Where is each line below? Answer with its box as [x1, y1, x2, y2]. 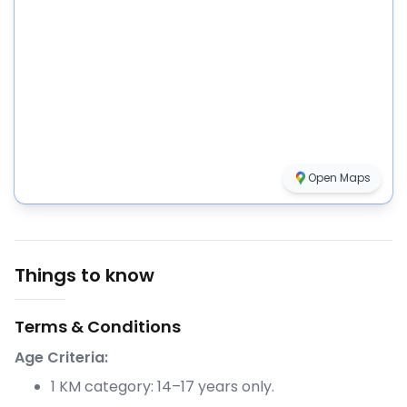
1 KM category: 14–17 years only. [51, 376, 274, 398]
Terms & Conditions [15, 315, 181, 339]
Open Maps [308, 170, 371, 186]
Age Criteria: [15, 347, 108, 369]
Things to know [15, 263, 154, 289]
